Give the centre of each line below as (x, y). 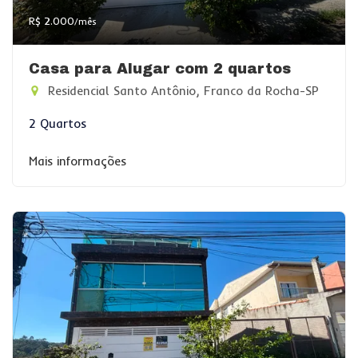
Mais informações (78, 161)
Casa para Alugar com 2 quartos (160, 69)
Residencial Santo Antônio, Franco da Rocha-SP (181, 91)
